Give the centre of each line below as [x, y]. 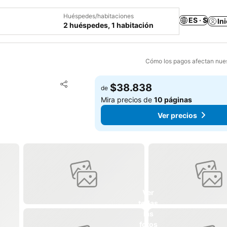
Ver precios [177, 115]
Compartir [77, 89]
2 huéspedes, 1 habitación [108, 25]
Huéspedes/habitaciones [99, 16]
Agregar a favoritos [110, 83]
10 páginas [173, 100]
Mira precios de [128, 100]
